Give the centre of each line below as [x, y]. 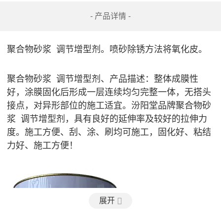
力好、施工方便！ [42, 145]
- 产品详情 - [110, 16]
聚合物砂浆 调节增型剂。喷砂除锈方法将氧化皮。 [107, 49]
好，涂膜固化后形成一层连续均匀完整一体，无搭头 [109, 92]
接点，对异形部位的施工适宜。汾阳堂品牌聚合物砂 [109, 105]
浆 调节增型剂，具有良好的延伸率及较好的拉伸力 [107, 118]
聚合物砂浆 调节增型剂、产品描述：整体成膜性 [102, 78]
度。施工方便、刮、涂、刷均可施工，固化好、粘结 [109, 131]
